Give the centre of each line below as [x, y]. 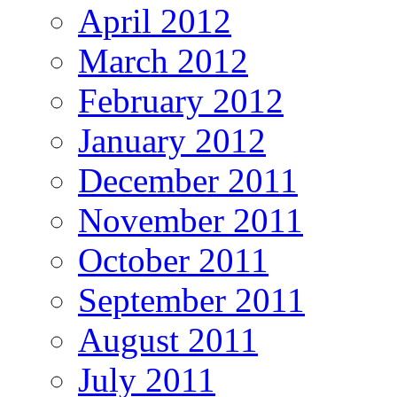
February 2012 [181, 100]
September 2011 [191, 300]
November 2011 [191, 220]
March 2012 [163, 60]
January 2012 [172, 140]
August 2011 [168, 339]
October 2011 [173, 260]
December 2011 [188, 180]
